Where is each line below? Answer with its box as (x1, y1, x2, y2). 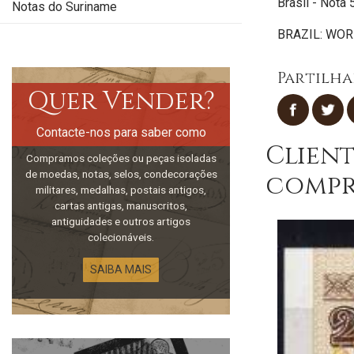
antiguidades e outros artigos (51, 215, 190, 228)
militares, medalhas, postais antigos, (36, 183, 206, 196)
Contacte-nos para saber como (36, 125, 206, 140)
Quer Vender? (27, 85, 215, 119)
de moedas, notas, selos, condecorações (24, 168, 217, 180)
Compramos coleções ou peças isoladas (25, 152, 217, 164)
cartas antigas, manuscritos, (55, 199, 187, 212)
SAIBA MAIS (90, 263, 152, 276)
